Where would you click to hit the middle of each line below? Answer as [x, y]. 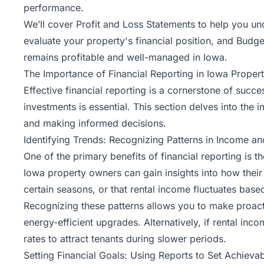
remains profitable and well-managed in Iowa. [126, 57]
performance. [54, 7]
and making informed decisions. [95, 123]
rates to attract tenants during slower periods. [125, 238]
